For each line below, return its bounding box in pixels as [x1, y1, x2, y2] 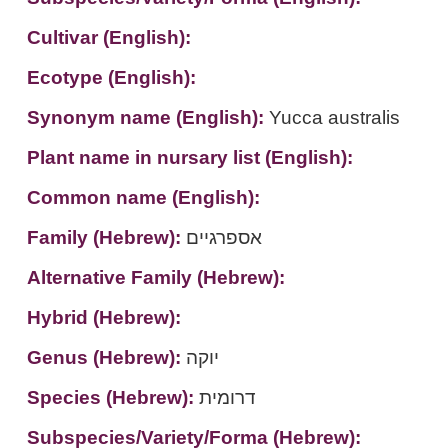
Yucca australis [268, 107, 400, 128]
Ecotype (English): [26, 67, 196, 88]
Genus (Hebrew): [26, 347, 186, 368]
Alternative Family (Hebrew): [26, 267, 285, 288]
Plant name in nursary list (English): [26, 147, 353, 168]
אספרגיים [185, 227, 262, 248]
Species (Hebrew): [26, 387, 199, 408]
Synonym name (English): [26, 107, 269, 128]
